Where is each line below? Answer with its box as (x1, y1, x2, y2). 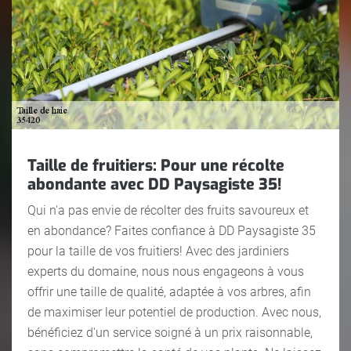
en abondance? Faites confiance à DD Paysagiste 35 (27, 223, 316, 238)
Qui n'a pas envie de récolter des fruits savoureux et (27, 202, 309, 218)
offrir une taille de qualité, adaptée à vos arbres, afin (27, 284, 311, 299)
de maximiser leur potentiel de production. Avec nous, (27, 304, 321, 320)
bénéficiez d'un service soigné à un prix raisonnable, (27, 324, 313, 340)
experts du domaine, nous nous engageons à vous (27, 263, 304, 279)
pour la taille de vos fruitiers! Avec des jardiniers (27, 243, 289, 259)
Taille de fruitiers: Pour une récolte (27, 154, 284, 176)
